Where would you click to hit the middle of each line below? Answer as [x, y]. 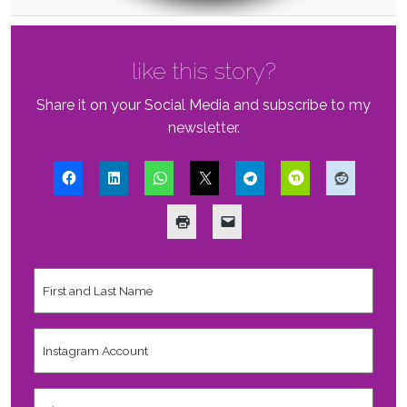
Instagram [69, 335]
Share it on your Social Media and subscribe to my [203, 105]
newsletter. [203, 128]
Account [63, 352]
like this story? [203, 71]
